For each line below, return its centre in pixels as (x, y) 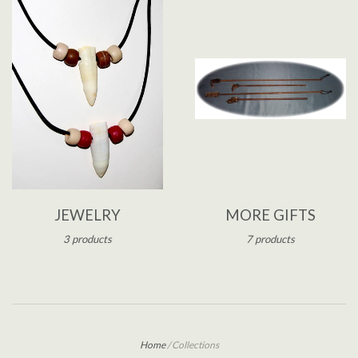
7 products (270, 239)
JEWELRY (88, 215)
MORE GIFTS (270, 215)
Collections (195, 344)
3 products (88, 239)
